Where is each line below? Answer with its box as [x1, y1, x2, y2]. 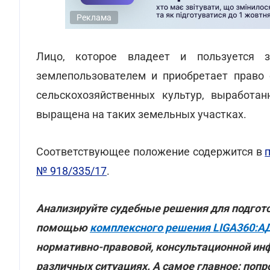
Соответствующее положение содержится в [36, 145, 265, 158]
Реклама [77, 13, 111, 22]
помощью [36, 221, 90, 234]
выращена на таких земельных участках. [36, 108, 246, 121]
